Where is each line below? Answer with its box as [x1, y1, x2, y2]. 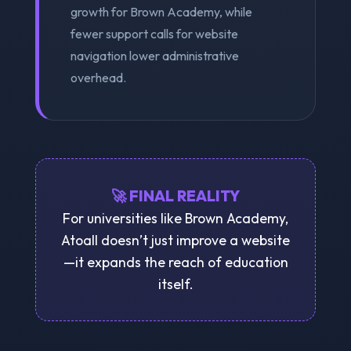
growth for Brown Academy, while [70, 3, 252, 20]
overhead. [70, 69, 126, 85]
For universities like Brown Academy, [63, 208, 288, 227]
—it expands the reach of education [63, 252, 288, 271]
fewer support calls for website [70, 25, 238, 42]
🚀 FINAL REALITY [111, 186, 240, 205]
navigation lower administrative [70, 47, 239, 63]
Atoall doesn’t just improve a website [61, 230, 290, 249]
